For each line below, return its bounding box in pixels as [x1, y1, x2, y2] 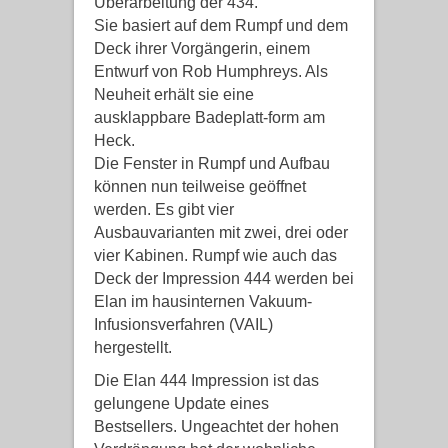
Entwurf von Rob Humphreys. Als [94, 63, 328, 80]
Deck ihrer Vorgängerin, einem [94, 40, 310, 57]
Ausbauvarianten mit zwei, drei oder [94, 224, 348, 241]
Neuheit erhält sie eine [94, 86, 254, 103]
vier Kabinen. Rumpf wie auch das [94, 247, 337, 264]
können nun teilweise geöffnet [94, 178, 306, 195]
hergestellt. [94, 339, 172, 356]
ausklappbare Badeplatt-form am [94, 109, 325, 126]
